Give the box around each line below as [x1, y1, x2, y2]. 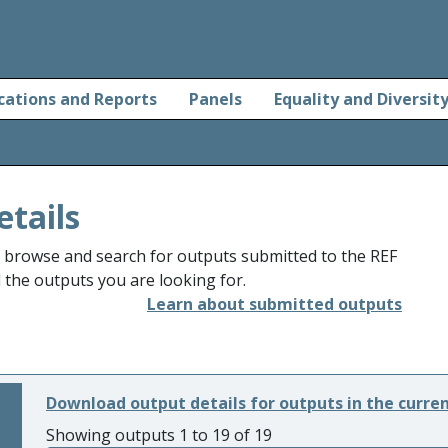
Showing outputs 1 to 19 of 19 [46, 424, 272, 446]
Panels [189, 88, 242, 110]
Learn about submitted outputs [147, 293, 402, 315]
